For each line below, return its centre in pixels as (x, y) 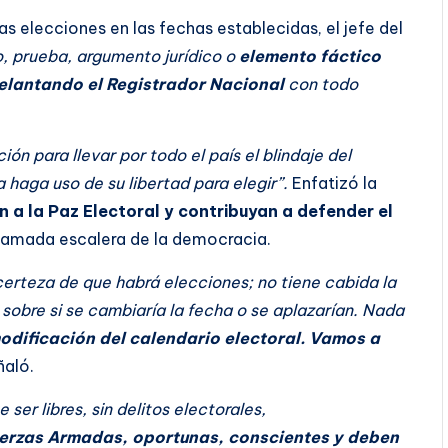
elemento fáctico (310, 55)
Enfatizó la (332, 182)
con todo (323, 83)
